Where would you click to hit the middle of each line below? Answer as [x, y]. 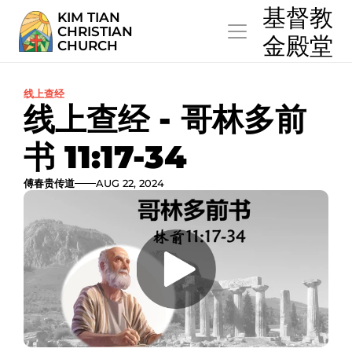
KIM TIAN [89, 17]
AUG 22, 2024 [130, 183]
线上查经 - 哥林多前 [165, 119]
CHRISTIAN [95, 31]
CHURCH [88, 46]
